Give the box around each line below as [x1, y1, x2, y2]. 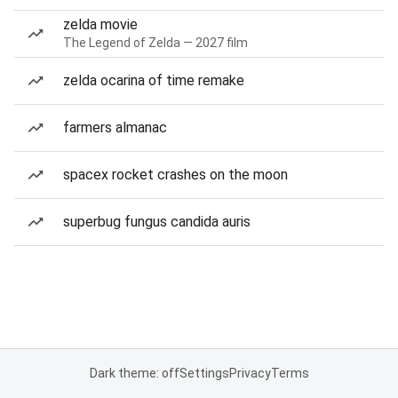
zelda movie [63, 16, 138, 33]
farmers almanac [63, 119, 167, 136]
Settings [179, 366, 229, 380]
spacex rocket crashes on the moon [63, 166, 288, 183]
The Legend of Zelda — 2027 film [63, 36, 248, 50]
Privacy [228, 366, 271, 380]
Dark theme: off [89, 366, 179, 380]
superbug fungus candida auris [63, 213, 251, 230]
